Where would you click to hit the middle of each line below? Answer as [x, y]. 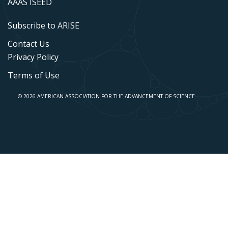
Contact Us [28, 44]
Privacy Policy [33, 57]
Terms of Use [34, 76]
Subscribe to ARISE [44, 26]
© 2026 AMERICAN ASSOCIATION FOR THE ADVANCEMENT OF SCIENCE [106, 96]
